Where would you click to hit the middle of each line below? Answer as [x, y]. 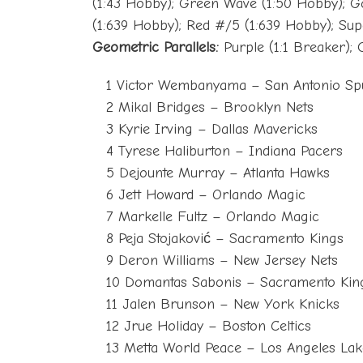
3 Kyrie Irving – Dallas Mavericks [212, 129]
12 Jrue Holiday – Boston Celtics [209, 326]
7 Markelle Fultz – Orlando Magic [213, 216]
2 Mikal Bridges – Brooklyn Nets [210, 107]
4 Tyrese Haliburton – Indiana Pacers [225, 151]
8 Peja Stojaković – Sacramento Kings [225, 238]
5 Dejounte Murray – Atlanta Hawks [218, 173]
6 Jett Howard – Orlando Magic [206, 194]
